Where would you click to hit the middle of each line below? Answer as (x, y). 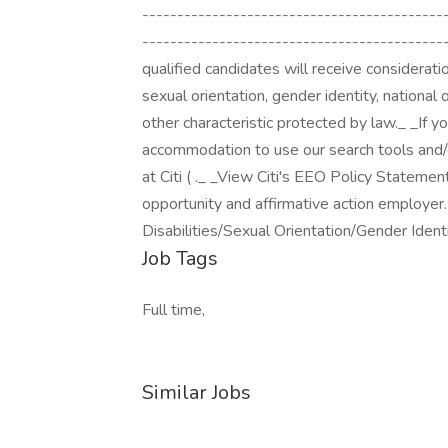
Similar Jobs (196, 392)
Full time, (173, 310)
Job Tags (180, 258)
